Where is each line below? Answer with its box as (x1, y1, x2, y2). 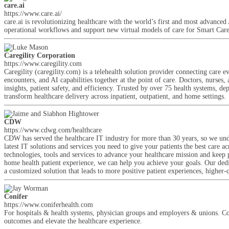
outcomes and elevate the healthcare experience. (4, 217, 142, 225)
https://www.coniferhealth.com (4, 201, 93, 209)
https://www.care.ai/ (4, 10, 62, 17)
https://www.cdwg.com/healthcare (4, 126, 102, 134)
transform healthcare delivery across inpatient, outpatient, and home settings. (4, 93, 226, 100)
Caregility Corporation (4, 52, 75, 59)
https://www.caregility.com (4, 60, 82, 67)
